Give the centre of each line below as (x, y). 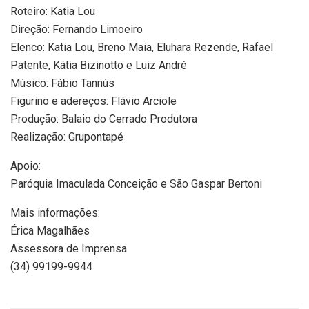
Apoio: (26, 166)
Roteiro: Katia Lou (53, 12)
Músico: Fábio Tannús (62, 83)
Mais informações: (55, 213)
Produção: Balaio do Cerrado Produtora (104, 119)
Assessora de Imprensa (69, 249)
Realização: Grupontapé (67, 137)
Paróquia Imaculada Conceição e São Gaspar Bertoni (136, 184)
